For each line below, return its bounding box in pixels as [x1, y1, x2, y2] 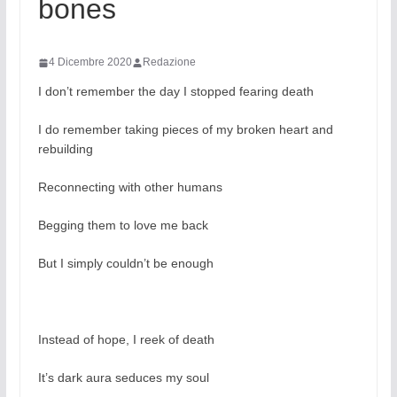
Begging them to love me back [37, 218, 208, 233]
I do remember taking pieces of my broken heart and [37, 122, 333, 137]
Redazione [142, 56, 196, 69]
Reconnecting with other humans [37, 180, 222, 195]
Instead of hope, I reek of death [37, 332, 214, 347]
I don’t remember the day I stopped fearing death [37, 84, 314, 99]
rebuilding [37, 142, 93, 157]
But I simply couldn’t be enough [37, 256, 214, 271]
